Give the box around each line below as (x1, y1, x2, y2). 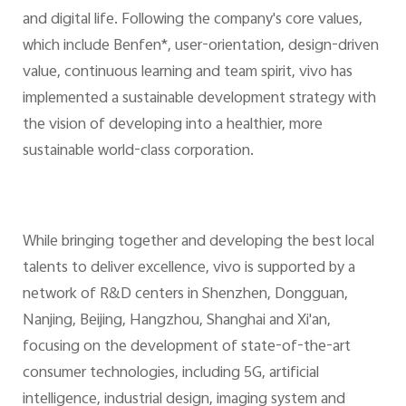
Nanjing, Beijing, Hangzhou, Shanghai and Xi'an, (22, 307, 331, 333)
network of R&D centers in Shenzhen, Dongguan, (22, 281, 348, 307)
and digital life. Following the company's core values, (22, 7, 362, 34)
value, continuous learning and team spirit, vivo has (22, 60, 353, 86)
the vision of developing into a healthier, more (22, 112, 323, 139)
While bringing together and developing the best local (22, 228, 374, 255)
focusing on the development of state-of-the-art (22, 333, 351, 360)
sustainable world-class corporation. (22, 139, 254, 165)
